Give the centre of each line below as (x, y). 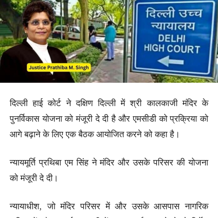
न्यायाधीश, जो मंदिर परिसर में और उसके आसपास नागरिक (109, 206)
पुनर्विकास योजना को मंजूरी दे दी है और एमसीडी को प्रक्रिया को (109, 118)
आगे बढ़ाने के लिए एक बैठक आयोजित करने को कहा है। (95, 134)
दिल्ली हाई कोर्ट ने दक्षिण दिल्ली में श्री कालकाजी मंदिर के (109, 103)
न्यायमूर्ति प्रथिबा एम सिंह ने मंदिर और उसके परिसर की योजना (109, 162)
